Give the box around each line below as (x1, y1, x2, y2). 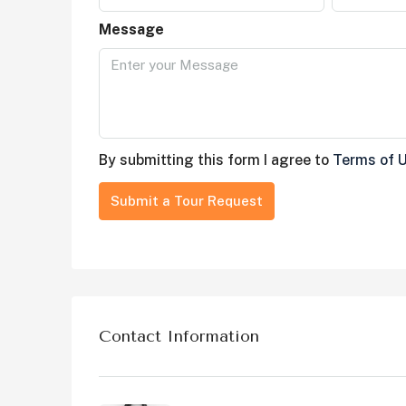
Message (99, 21, 164, 39)
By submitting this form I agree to (99, 151, 333, 169)
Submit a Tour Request (111, 193, 263, 209)
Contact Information (99, 325, 259, 346)
